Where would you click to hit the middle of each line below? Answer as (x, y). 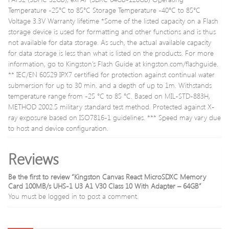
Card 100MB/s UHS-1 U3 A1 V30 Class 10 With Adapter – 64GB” (105, 186)
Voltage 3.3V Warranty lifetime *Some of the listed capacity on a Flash (113, 21)
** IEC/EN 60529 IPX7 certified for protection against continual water (111, 74)
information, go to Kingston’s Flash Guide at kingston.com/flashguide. (113, 64)
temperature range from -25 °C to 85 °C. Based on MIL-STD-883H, (109, 96)
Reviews (33, 158)
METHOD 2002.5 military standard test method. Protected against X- (111, 107)
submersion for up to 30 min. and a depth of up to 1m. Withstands (110, 85)
